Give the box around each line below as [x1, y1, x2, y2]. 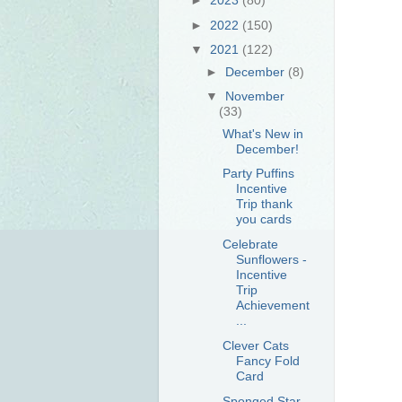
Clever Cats [222, 337, 289, 353]
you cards [235, 212, 292, 227]
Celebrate [222, 237, 278, 252]
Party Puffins [222, 166, 294, 181]
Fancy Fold [235, 353, 300, 368]
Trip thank [235, 197, 293, 212]
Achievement [235, 298, 310, 313]
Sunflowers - [235, 252, 307, 267]
